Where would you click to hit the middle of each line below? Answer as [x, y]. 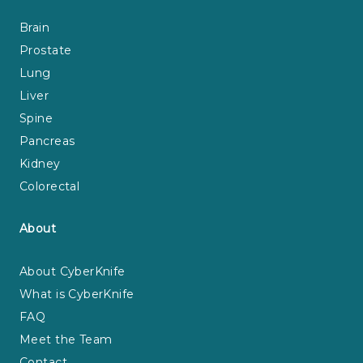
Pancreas [47, 141]
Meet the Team [66, 339]
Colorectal [50, 186]
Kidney [40, 163]
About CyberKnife [73, 271]
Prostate [46, 50]
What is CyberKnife [77, 294]
